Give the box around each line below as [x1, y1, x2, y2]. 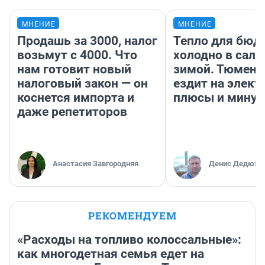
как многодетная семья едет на [17, 247, 204, 261]
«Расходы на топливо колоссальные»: [17, 232, 241, 247]
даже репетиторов [17, 105, 127, 119]
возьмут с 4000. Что [17, 48, 137, 63]
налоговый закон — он [17, 76, 148, 91]
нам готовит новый [17, 62, 131, 77]
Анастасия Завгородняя [53, 159, 138, 169]
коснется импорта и [17, 91, 134, 105]
